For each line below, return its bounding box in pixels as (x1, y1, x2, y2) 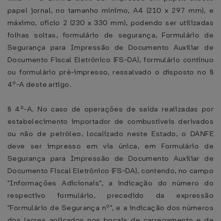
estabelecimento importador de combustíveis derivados (7, 116, 214, 126)
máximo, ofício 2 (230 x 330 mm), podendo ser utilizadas (7, 18, 214, 28)
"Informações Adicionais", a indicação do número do (7, 178, 214, 188)
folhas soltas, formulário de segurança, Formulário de (7, 30, 214, 40)
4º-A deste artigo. (7, 79, 72, 89)
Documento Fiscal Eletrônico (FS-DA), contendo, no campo (7, 166, 214, 176)
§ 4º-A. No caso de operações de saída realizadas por (7, 104, 214, 114)
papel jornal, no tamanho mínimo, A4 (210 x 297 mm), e (7, 5, 214, 15)
